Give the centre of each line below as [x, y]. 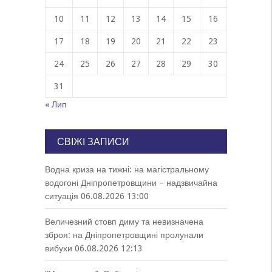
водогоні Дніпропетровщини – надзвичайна [131, 183]
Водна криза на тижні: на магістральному [127, 169]
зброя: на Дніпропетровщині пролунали [124, 235]
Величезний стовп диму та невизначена [124, 222]
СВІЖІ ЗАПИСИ [93, 142]
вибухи [58, 248]
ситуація [61, 196]
